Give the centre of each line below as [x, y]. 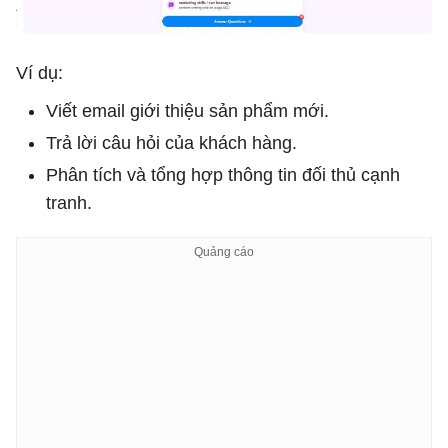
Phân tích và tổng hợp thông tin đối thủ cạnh [223, 175]
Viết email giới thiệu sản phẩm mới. [187, 111]
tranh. [69, 203]
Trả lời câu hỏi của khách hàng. [171, 143]
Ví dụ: [39, 73]
